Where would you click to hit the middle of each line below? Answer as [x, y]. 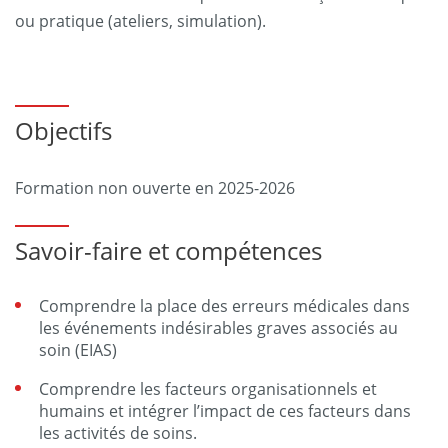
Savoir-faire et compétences [168, 250]
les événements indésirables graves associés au [218, 328]
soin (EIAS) [78, 350]
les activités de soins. [118, 433]
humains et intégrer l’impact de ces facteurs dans [225, 411]
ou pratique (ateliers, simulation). [140, 21]
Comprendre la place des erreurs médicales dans [224, 306]
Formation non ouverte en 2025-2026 [155, 188]
